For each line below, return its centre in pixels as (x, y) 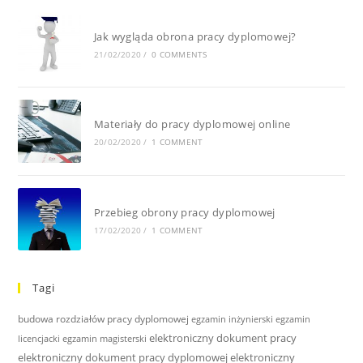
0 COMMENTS (179, 54)
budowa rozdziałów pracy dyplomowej (104, 319)
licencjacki (39, 339)
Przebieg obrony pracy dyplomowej (184, 212)
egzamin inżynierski (233, 320)
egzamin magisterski (105, 339)
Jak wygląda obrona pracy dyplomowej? (195, 36)
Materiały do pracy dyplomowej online (192, 124)
